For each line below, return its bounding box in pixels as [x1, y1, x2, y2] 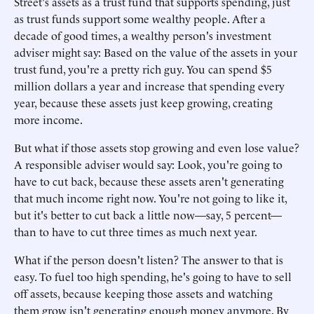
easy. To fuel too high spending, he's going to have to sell [14, 268, 292, 284]
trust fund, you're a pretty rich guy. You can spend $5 [14, 61, 272, 76]
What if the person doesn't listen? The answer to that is [14, 252, 283, 267]
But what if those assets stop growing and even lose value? [14, 139, 299, 155]
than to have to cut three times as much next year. [14, 224, 257, 239]
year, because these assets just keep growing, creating [14, 95, 273, 110]
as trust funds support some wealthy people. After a [14, 11, 266, 26]
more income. [14, 111, 83, 127]
